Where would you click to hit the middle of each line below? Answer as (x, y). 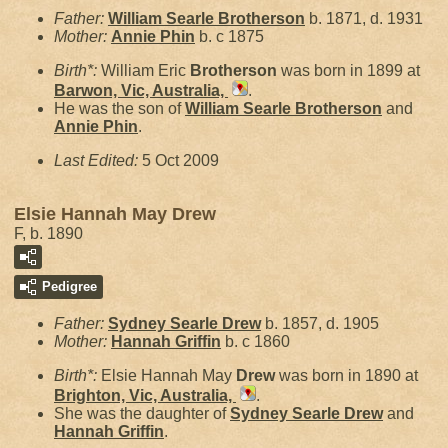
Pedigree (69, 286)
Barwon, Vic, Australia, (141, 90)
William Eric (145, 70)
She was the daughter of (142, 413)
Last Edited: (98, 160)
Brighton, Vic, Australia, (145, 395)
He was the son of (119, 108)
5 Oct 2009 (180, 160)
